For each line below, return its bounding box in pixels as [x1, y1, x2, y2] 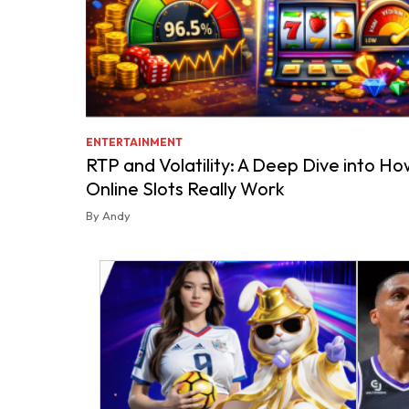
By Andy [86, 208, 131, 223]
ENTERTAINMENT [86, 135, 183, 149]
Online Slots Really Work [86, 177, 285, 200]
